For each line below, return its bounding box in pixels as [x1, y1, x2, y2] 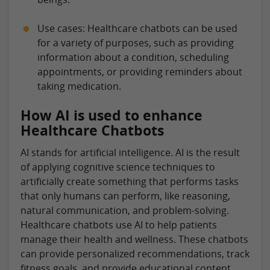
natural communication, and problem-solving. [20, 203, 229, 217]
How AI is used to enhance [20, 105, 202, 125]
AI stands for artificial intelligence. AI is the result [20, 145, 240, 159]
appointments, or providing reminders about [37, 64, 242, 78]
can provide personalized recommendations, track [20, 246, 250, 260]
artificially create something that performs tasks [20, 174, 239, 188]
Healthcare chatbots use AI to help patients [20, 218, 217, 231]
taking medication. [37, 79, 121, 93]
